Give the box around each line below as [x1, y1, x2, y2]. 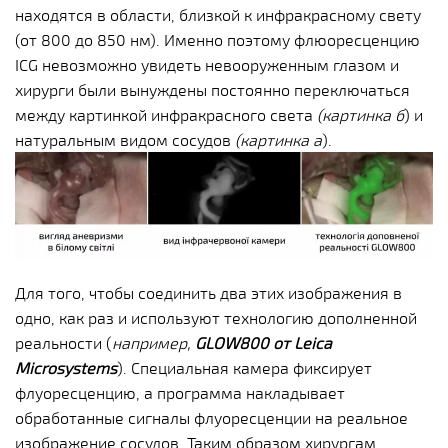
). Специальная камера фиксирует [117, 358, 372, 378]
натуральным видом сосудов [15, 129, 235, 149]
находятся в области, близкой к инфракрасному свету [15, 4, 421, 24]
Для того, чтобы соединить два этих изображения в [15, 283, 402, 303]
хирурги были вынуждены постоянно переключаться [15, 79, 410, 99]
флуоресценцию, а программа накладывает [15, 383, 345, 403]
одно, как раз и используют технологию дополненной [15, 308, 417, 328]
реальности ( [15, 333, 112, 353]
